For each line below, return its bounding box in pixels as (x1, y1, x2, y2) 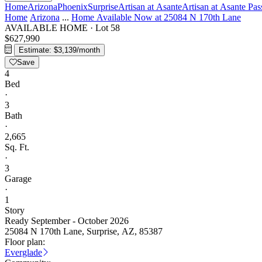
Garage (5, 174, 32, 184)
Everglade (5, 247, 42, 257)
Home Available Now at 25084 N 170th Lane (71, 12, 241, 22)
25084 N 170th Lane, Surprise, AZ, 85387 (5, 226, 163, 236)
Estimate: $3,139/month (19, 46, 100, 54)
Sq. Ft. (5, 142, 29, 152)
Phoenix (57, 2, 88, 12)
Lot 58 (95, 23, 120, 33)
